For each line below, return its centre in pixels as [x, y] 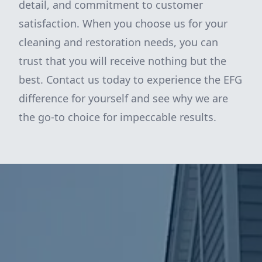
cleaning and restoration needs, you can [118, 42]
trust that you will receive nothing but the [123, 61]
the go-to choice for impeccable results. [118, 117]
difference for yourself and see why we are [123, 98]
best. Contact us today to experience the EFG [130, 80]
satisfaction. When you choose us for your [123, 23]
